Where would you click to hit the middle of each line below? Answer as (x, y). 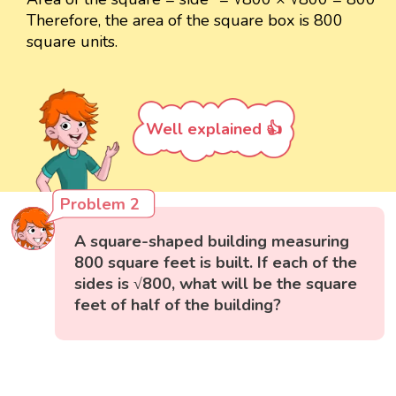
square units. (72, 42)
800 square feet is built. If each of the (216, 263)
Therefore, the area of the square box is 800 (185, 21)
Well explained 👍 (214, 129)
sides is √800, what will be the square (216, 284)
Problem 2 (100, 205)
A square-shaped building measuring (212, 242)
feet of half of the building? (178, 305)
